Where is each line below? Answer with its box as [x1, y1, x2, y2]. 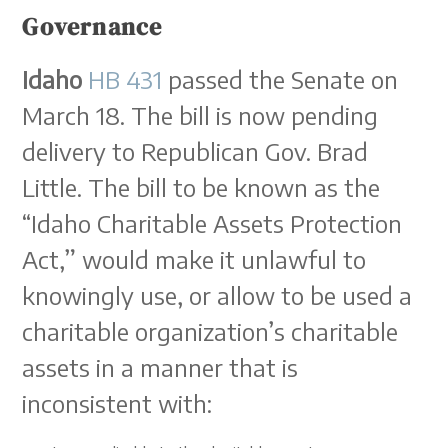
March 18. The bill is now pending [22, 100, 379, 130]
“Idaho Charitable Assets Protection [22, 208, 403, 238]
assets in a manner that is [22, 352, 299, 382]
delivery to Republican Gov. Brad [22, 136, 369, 166]
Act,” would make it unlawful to [22, 244, 367, 274]
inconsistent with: [22, 388, 213, 418]
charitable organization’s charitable [22, 316, 399, 346]
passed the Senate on [162, 64, 399, 94]
